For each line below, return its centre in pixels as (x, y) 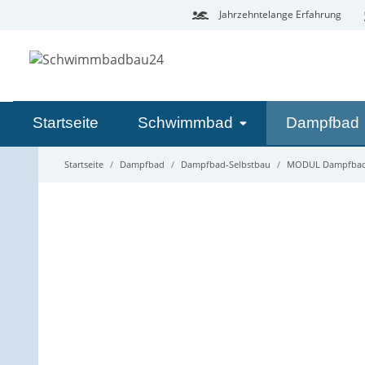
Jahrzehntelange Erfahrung (279, 14)
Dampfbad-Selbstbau (226, 165)
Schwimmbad (185, 123)
